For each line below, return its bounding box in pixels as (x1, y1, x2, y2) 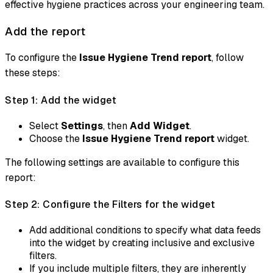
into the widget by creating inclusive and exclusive (29, 236, 255, 250)
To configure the (5, 51, 79, 65)
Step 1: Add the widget (5, 93, 116, 107)
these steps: (5, 66, 60, 80)
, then (103, 119, 130, 132)
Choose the (29, 132, 82, 145)
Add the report (5, 23, 85, 39)
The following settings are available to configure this (5, 155, 239, 169)
